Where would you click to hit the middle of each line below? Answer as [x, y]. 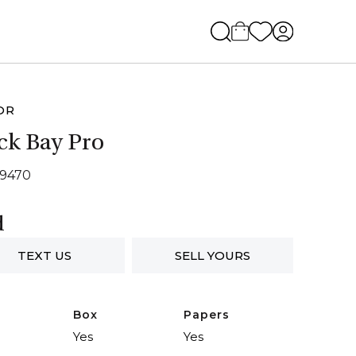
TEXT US [44, 255]
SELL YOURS [212, 255]
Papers [206, 315]
